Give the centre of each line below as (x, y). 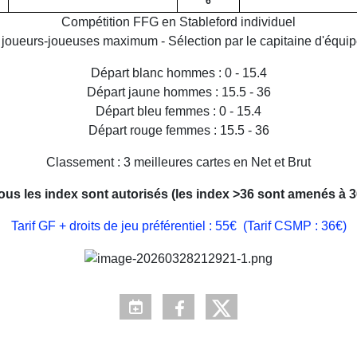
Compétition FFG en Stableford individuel (178, 22)
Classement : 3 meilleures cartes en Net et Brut (178, 163)
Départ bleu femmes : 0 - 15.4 (178, 112)
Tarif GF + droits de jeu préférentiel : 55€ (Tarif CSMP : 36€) (178, 226)
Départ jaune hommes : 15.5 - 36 (178, 92)
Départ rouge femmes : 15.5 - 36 (178, 131)
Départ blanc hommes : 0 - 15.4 (178, 73)
